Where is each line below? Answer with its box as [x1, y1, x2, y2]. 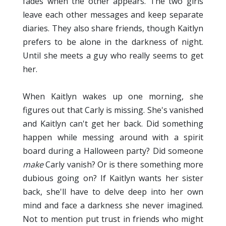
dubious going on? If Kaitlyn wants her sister [23, 173, 203, 184]
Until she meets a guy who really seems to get [23, 50, 203, 62]
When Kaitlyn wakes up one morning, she [23, 91, 203, 102]
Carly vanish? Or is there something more [43, 159, 203, 171]
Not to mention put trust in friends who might [23, 213, 203, 225]
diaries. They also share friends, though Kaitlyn [23, 23, 203, 34]
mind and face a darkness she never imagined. [23, 200, 203, 211]
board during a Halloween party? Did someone [23, 145, 203, 157]
